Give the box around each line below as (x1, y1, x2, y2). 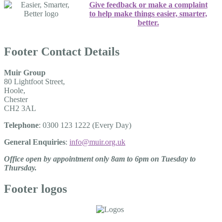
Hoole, (4, 86, 25, 95)
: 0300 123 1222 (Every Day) (39, 120, 131, 129)
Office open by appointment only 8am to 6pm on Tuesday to (4, 154, 196, 163)
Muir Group (4, 68, 46, 77)
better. (137, 18, 159, 27)
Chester (4, 95, 28, 104)
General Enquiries (4, 137, 65, 146)
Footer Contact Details (4, 45, 119, 58)
